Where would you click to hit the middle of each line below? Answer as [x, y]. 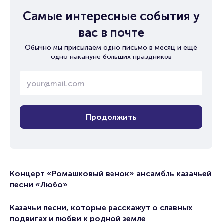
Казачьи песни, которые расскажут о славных [101, 207]
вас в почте [111, 32]
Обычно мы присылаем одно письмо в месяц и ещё [111, 47]
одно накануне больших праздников [111, 57]
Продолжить [111, 117]
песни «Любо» [39, 185]
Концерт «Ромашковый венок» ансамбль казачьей [111, 174]
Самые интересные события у [111, 16]
